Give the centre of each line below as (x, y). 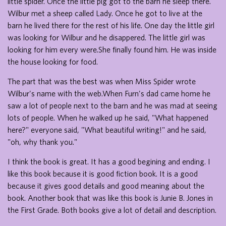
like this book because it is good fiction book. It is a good (103, 173)
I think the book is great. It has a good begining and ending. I (109, 161)
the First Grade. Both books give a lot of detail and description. (112, 210)
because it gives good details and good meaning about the (106, 185)
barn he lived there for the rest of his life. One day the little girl (111, 25)
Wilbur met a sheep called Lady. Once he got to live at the (105, 13)
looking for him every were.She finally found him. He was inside (112, 49)
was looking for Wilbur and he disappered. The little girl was (106, 37)
